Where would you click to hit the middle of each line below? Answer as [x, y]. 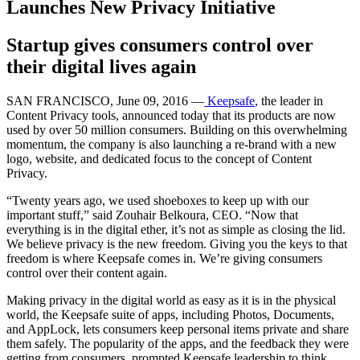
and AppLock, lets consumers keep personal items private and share [178, 329]
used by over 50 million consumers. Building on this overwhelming [177, 129]
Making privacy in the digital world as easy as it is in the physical [171, 300]
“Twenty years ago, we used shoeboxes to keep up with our [157, 200]
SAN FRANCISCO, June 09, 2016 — [105, 100]
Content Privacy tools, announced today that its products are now [171, 115]
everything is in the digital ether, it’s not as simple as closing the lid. [176, 229]
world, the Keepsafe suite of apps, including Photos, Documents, [170, 314]
